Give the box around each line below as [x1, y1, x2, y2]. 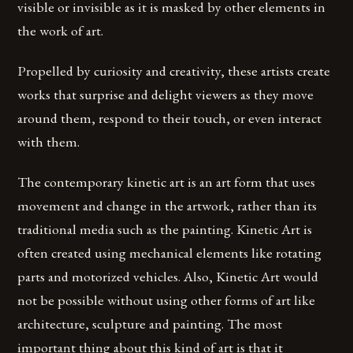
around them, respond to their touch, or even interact [17, 109, 322, 128]
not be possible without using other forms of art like [17, 291, 316, 310]
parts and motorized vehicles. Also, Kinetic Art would [17, 267, 319, 286]
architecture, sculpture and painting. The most [17, 314, 283, 333]
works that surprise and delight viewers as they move [17, 85, 314, 104]
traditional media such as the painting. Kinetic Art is [17, 220, 313, 239]
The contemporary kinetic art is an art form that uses [17, 173, 316, 191]
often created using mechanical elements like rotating [17, 243, 322, 262]
